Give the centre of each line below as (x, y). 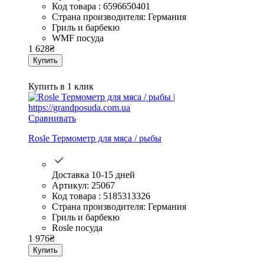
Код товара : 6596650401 (101, 6)
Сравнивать (52, 118)
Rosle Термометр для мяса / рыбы (95, 138)
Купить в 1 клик (61, 87)
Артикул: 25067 (83, 186)
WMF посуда (78, 38)
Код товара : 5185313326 (101, 196)
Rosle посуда (77, 228)
